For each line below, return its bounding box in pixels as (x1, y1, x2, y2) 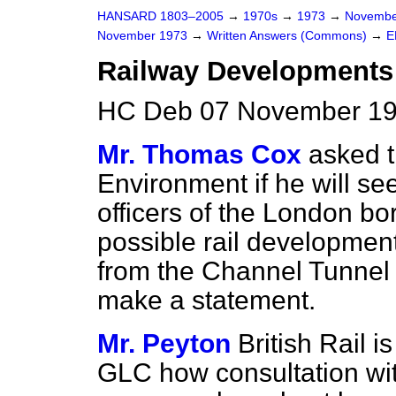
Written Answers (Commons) (207, 29, 370, 42)
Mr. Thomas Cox (97, 140, 301, 169)
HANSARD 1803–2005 (97, 10, 224, 23)
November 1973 (97, 29, 191, 42)
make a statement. (97, 286, 316, 315)
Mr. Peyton (97, 329, 231, 358)
